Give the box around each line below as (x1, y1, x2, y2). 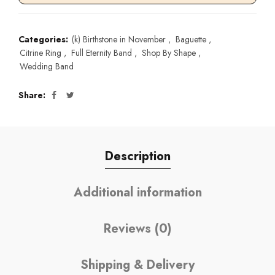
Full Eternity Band (71, 47, 132, 59)
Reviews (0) (104, 220, 171, 238)
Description (104, 147, 171, 165)
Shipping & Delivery (80, 256, 195, 274)
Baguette (176, 33, 206, 45)
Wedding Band (20, 60, 74, 72)
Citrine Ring (20, 47, 61, 59)
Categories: (18, 33, 71, 45)
